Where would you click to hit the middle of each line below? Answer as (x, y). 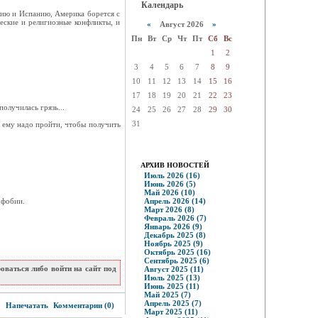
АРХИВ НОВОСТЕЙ (175, 165)
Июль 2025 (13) (172, 278)
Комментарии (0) (82, 305)
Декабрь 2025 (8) (175, 235)
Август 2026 (181, 24)
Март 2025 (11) (171, 312)
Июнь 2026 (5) (170, 184)
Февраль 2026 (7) (175, 218)
